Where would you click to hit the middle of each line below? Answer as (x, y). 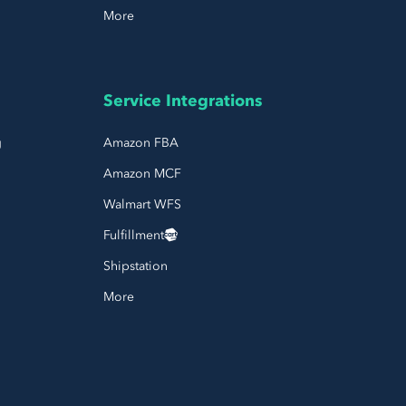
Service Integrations (183, 101)
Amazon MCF (142, 173)
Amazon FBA (140, 142)
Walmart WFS (142, 204)
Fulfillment (133, 235)
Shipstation (135, 266)
